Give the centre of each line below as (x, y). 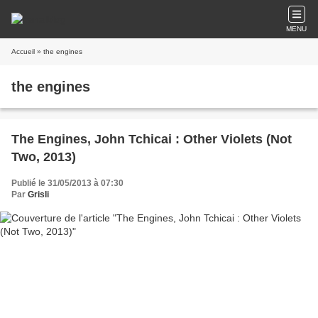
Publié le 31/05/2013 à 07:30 (67, 183)
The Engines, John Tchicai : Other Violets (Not (152, 139)
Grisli (38, 194)
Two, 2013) (44, 157)
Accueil (23, 51)
